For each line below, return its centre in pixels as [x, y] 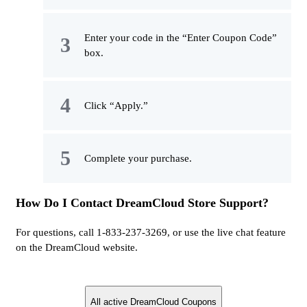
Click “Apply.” [116, 106]
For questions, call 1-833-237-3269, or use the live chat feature [151, 233]
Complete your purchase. [138, 159]
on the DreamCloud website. [77, 248]
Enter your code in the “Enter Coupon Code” [181, 38]
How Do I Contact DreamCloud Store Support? [142, 203]
